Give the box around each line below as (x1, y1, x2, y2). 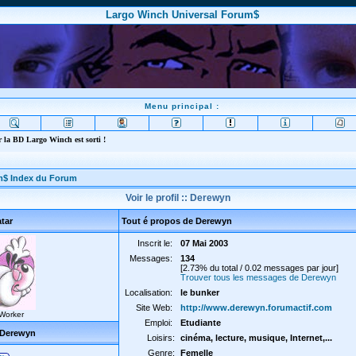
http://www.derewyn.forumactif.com (180, 303, 332, 312)
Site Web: (136, 303, 175, 312)
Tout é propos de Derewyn (122, 216, 232, 226)
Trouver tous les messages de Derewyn (180, 273, 336, 282)
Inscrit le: (137, 238, 175, 248)
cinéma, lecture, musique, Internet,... (180, 333, 332, 342)
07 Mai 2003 (180, 238, 228, 248)
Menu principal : (145, 102, 219, 110)
